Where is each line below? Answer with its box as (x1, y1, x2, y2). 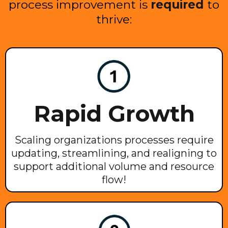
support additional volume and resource (14, 160, 214, 173)
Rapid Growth (33, 100, 195, 128)
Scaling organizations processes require (14, 134, 214, 147)
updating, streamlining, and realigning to (11, 147, 217, 160)
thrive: (96, 12, 132, 26)
